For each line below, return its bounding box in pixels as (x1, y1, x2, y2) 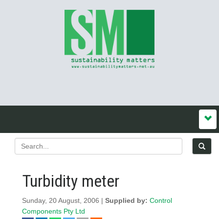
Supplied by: (105, 197, 150, 204)
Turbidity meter (22, 171, 119, 191)
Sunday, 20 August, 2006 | (22, 197, 105, 204)
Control (150, 197, 172, 204)
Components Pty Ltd (22, 208, 85, 215)
